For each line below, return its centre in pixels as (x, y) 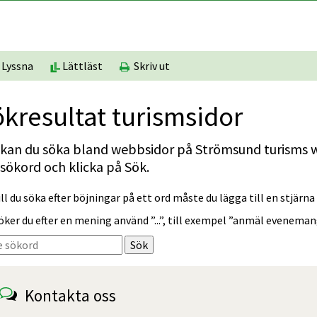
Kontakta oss (71, 295)
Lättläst (81, 66)
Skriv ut (150, 66)
